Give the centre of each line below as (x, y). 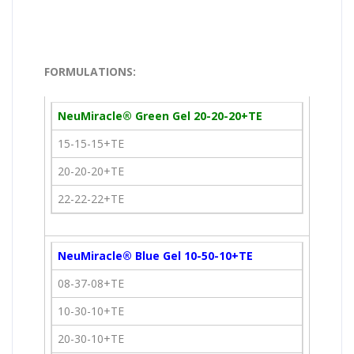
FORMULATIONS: (90, 71)
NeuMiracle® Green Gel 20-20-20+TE (160, 115)
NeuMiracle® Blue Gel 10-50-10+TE (155, 255)
